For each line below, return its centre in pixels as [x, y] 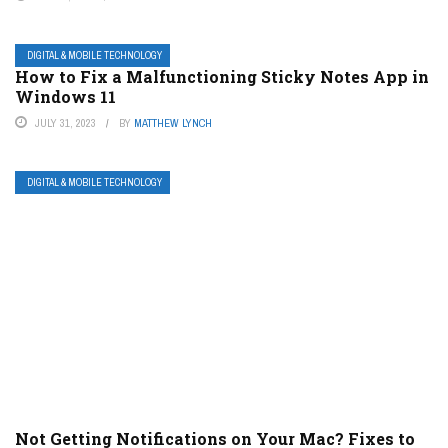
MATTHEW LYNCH [173, 123]
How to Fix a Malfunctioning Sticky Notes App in [222, 77]
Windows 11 [65, 97]
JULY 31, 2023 [65, 123]
